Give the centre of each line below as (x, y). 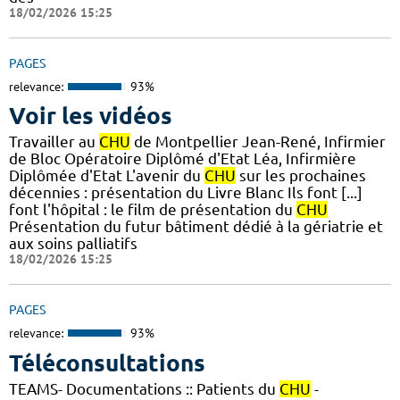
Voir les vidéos (91, 116)
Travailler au (54, 142)
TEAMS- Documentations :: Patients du (144, 388)
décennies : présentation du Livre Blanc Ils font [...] (186, 193)
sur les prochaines (301, 176)
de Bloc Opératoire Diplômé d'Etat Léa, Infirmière (183, 159)
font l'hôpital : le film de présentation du (153, 210)
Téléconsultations (107, 362)
